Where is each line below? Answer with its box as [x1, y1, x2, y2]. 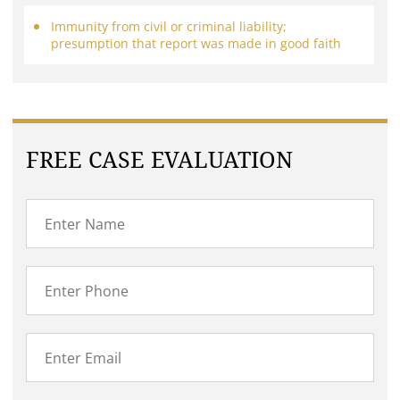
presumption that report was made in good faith [51, 35, 342, 53]
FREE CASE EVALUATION [26, 147, 294, 174]
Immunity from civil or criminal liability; [51, 18, 287, 36]
